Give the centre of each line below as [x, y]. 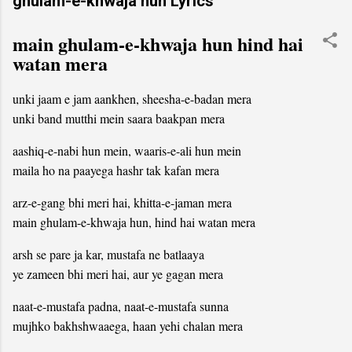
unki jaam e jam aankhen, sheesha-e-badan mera [132, 99]
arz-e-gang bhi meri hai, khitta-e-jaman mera [122, 203]
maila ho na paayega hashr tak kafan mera [116, 170]
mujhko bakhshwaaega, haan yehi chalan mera [128, 326]
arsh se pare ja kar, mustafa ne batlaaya [108, 255]
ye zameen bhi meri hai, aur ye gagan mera [118, 274]
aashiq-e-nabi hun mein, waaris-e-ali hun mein [127, 151]
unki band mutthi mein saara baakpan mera [119, 119]
